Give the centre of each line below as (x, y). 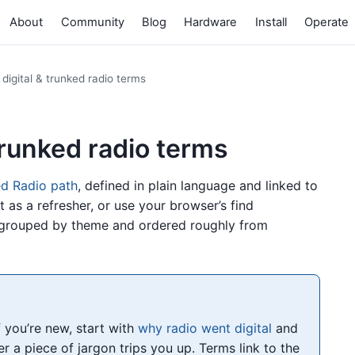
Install (271, 22)
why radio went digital (205, 328)
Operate (327, 22)
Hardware (211, 22)
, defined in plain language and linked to (198, 185)
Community (92, 22)
